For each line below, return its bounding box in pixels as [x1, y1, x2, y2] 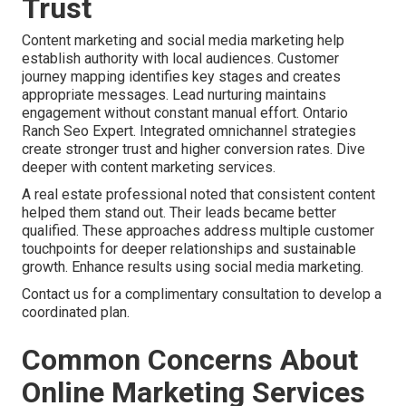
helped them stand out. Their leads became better [22, 204, 336, 222]
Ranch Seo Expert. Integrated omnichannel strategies [22, 122, 356, 140]
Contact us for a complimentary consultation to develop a [22, 285, 382, 304]
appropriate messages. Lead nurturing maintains [22, 86, 326, 104]
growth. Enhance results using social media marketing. [22, 258, 363, 276]
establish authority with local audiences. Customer [22, 50, 339, 68]
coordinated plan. [22, 304, 130, 322]
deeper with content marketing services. [22, 159, 275, 177]
